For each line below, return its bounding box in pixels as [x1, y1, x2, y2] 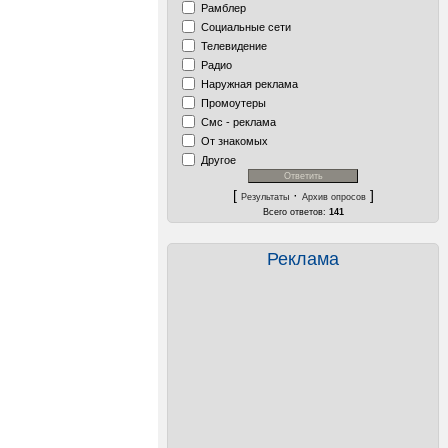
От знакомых [201, 134, 268, 147]
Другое [201, 153, 236, 166]
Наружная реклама [201, 77, 298, 90]
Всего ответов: [262, 207, 329, 217]
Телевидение [201, 39, 267, 52]
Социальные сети [201, 20, 291, 33]
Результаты [240, 192, 289, 202]
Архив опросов [301, 192, 366, 202]
